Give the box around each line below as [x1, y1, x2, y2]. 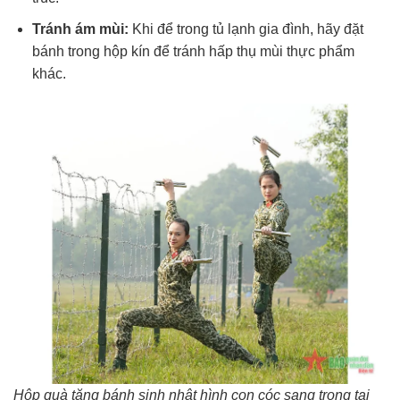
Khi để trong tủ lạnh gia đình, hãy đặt [128, 21, 363, 37]
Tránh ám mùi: [31, 21, 129, 37]
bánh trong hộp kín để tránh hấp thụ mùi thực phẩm [31, 43, 354, 59]
